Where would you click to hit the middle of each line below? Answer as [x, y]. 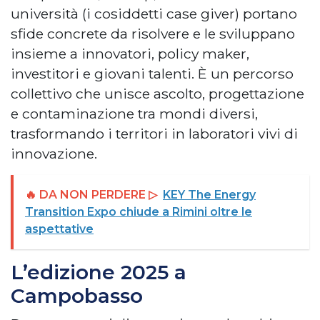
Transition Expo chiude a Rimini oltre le [139, 211]
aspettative [59, 229]
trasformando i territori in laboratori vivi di [154, 133]
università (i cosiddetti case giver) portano [154, 13]
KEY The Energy [209, 194]
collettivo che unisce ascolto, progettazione [157, 93]
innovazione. [54, 153]
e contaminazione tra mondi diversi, [134, 113]
